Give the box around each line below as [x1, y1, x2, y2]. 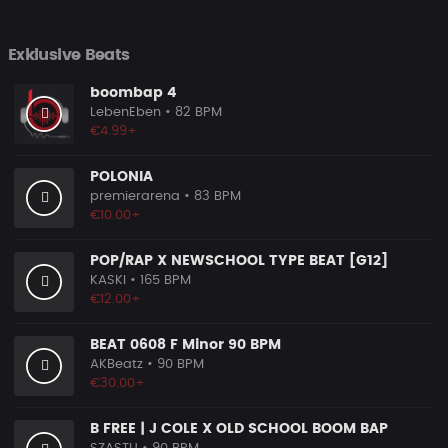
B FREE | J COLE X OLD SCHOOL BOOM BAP [90, 422, 388, 436]
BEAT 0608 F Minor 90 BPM [90, 338, 281, 352]
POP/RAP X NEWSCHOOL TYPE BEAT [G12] [90, 254, 388, 268]
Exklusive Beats [8, 47, 130, 63]
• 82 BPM [161, 106, 222, 119]
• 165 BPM [130, 274, 191, 287]
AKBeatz [90, 358, 143, 371]
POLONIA [90, 170, 153, 184]
